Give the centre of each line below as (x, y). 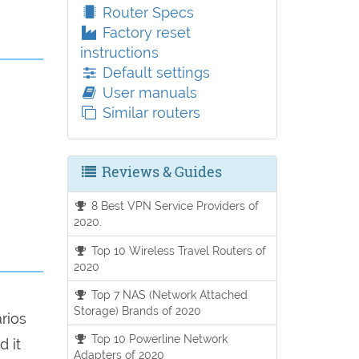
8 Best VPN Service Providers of (174, 206)
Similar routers (149, 113)
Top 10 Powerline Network (158, 339)
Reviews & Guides (160, 171)
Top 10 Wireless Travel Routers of (177, 250)
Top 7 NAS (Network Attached (168, 294)
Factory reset (144, 32)
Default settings (154, 73)
